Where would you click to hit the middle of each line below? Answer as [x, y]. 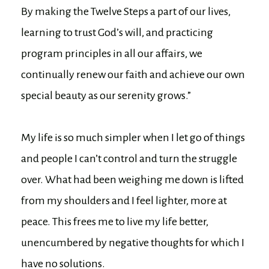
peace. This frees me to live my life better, [115, 221]
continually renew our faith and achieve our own [133, 74]
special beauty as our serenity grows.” [106, 95]
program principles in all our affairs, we [112, 53]
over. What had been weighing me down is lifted [132, 179]
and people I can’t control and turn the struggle [129, 158]
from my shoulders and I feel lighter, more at [124, 200]
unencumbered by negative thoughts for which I [133, 242]
